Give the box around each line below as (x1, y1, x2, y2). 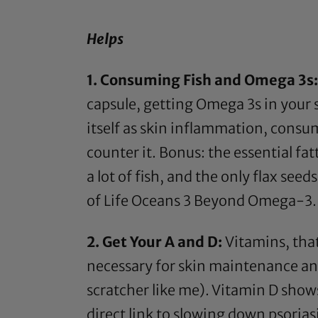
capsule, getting (87, 95, 196, 114)
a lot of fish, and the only (87, 168, 253, 186)
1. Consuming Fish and (87, 71, 244, 89)
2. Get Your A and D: (87, 233, 225, 251)
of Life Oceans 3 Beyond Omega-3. (87, 192, 317, 210)
